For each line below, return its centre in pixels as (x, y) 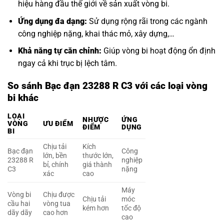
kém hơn (96, 208)
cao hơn (56, 212)
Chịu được (59, 194)
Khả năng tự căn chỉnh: (59, 51)
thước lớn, (98, 155)
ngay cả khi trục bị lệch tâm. (67, 63)
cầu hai (19, 203)
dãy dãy (20, 212)
